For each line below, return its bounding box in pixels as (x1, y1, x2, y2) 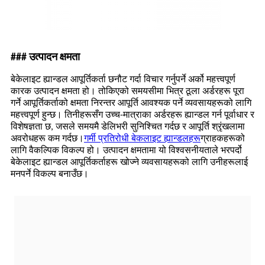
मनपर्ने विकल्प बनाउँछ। (11, 170, 89, 180)
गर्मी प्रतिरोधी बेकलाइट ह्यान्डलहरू (84, 134, 201, 144)
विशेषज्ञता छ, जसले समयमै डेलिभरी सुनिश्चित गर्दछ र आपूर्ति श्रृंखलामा (11, 122, 245, 132)
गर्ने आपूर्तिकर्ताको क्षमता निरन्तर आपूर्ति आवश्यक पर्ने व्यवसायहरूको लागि (11, 99, 251, 109)
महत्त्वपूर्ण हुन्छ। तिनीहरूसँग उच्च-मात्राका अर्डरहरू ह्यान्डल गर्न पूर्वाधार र (11, 111, 254, 121)
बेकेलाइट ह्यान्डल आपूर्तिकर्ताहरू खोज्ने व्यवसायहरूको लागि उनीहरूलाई (11, 158, 248, 168)
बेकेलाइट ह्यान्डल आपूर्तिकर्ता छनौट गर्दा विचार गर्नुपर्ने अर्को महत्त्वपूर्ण (11, 75, 235, 85)
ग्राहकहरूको (201, 134, 245, 144)
